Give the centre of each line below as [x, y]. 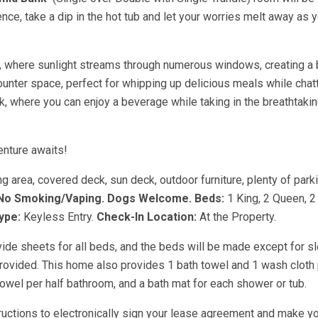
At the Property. [236, 217]
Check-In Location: [147, 217]
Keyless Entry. [59, 217]
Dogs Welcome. [149, 198]
